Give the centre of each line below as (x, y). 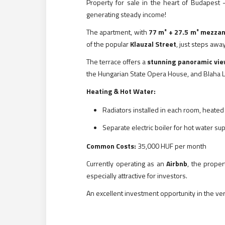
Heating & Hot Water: (121, 91)
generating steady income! (126, 14)
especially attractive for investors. (137, 176)
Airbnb (177, 164)
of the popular (108, 44)
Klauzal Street (153, 44)
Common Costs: (111, 146)
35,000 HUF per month (171, 146)
